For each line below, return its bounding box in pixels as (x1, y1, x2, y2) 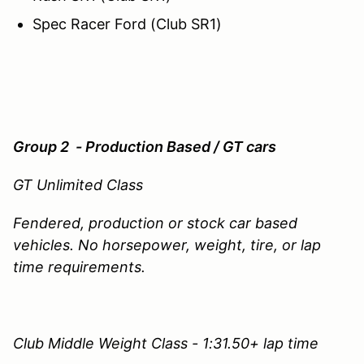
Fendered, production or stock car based (13, 214, 297, 232)
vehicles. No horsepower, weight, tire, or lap (13, 236, 321, 253)
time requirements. (13, 258, 149, 275)
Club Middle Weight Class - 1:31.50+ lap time (13, 334, 318, 352)
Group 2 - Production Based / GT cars (13, 137, 276, 155)
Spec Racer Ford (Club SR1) (32, 15, 222, 32)
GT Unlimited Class (13, 175, 147, 193)
